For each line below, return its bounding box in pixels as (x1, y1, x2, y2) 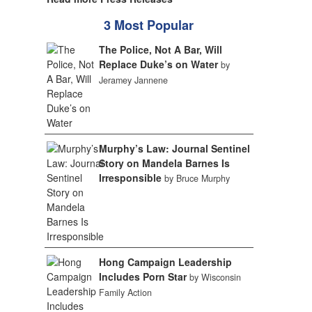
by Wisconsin (189, 271, 241, 283)
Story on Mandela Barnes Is (98, 156, 230, 170)
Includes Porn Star (98, 270, 187, 283)
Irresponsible (98, 171, 162, 185)
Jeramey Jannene (98, 74, 168, 86)
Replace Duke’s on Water (98, 57, 218, 71)
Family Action (98, 286, 152, 299)
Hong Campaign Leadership (98, 255, 232, 269)
